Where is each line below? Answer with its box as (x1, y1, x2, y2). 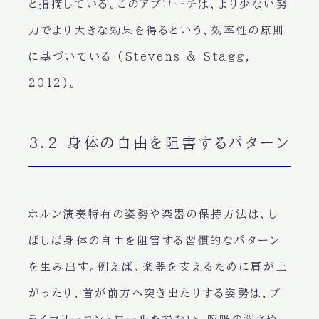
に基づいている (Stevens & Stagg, (28, 51, 251, 63)
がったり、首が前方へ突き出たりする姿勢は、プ (28, 288, 282, 299)
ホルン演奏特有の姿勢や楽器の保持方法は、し (28, 209, 279, 220)
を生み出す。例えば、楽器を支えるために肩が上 (28, 261, 288, 273)
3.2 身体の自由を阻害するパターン (28, 135, 291, 150)
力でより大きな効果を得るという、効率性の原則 (28, 25, 286, 36)
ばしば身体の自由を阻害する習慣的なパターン (28, 235, 281, 246)
